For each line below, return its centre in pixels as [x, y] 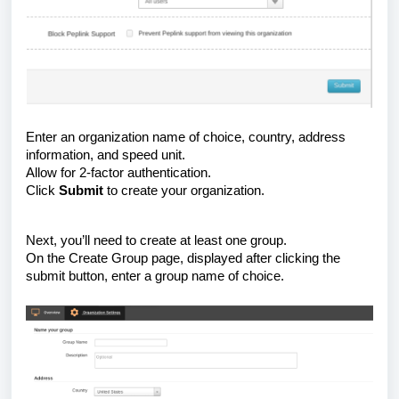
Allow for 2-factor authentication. [118, 172]
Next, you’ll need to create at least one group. [156, 240]
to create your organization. [184, 190]
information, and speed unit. [106, 155]
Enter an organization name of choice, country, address [186, 137]
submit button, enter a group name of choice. [155, 276]
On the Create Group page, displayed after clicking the [183, 258]
